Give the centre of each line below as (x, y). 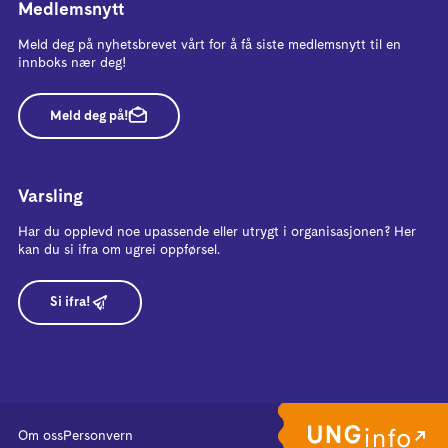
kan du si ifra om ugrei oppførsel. (119, 249)
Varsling (50, 196)
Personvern (98, 436)
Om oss (40, 436)
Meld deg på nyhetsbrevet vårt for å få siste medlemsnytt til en (209, 44)
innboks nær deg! (72, 62)
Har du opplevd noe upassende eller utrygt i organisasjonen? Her (217, 231)
